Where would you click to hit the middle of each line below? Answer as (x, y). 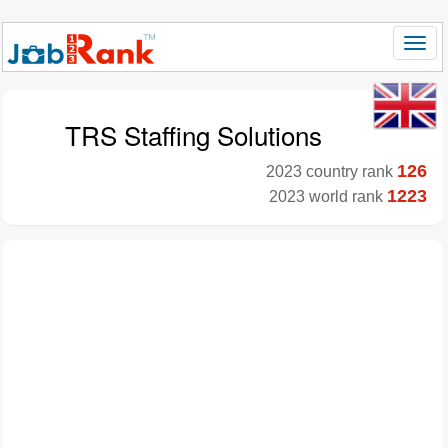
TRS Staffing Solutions (193, 134)
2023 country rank (331, 171)
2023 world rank (328, 196)
